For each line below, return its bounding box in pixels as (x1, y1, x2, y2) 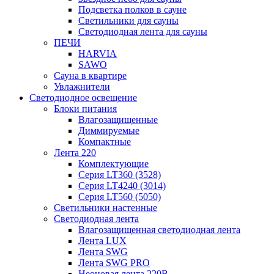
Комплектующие (78, 158, 149, 169)
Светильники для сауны (78, 15, 179, 26)
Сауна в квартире (54, 70, 127, 81)
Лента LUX (78, 235, 127, 246)
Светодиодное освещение (29, 92, 137, 103)
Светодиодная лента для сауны (78, 26, 207, 37)
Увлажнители (54, 81, 110, 92)
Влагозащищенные (78, 114, 158, 125)
